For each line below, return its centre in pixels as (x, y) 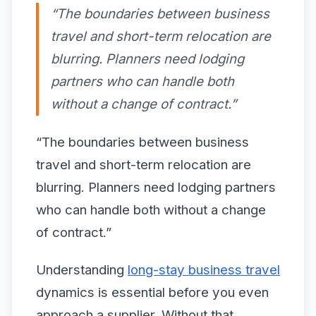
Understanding (82, 269)
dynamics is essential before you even (152, 292)
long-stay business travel (204, 269)
